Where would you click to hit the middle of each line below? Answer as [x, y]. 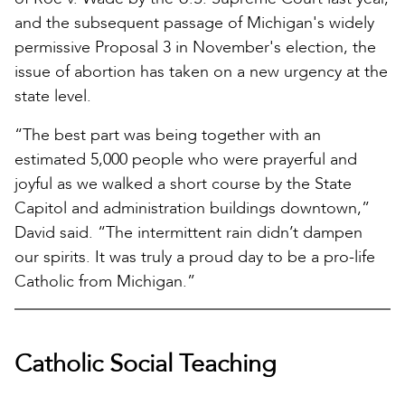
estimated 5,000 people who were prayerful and [186, 159]
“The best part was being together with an [168, 135]
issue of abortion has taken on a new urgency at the [201, 71]
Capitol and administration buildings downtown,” [192, 208]
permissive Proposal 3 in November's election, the [195, 47]
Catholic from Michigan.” [105, 281]
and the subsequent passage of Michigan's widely [194, 23]
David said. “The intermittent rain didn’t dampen [188, 232]
